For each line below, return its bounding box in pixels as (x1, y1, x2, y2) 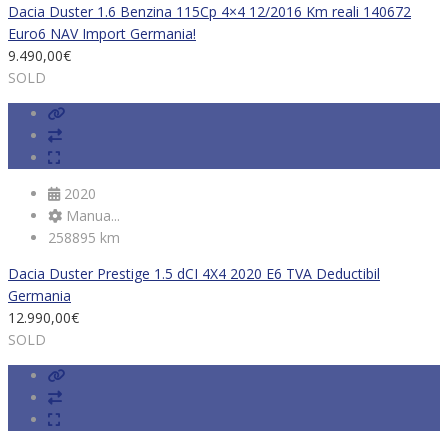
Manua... (62, 206, 120, 226)
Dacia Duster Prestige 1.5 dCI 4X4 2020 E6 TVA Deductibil (8, 264, 380, 284)
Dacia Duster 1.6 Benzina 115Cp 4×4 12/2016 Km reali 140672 (8, 2, 411, 22)
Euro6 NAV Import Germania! (8, 24, 196, 44)
